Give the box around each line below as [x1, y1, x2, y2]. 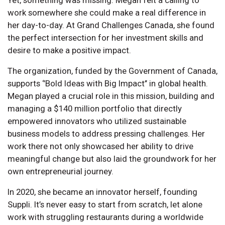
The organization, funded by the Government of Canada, [8, 65, 217, 76]
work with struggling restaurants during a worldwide [8, 211, 203, 222]
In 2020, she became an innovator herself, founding [8, 186, 197, 197]
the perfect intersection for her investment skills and [8, 32, 203, 43]
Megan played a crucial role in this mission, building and [8, 90, 214, 101]
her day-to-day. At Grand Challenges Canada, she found [8, 20, 214, 30]
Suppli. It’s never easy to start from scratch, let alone [8, 199, 202, 209]
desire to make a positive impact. [8, 45, 131, 55]
